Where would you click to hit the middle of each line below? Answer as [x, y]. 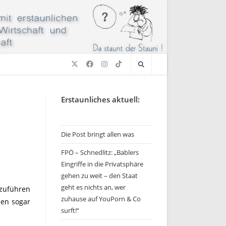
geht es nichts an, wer [93, 187]
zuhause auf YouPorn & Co [101, 199]
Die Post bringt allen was [98, 134]
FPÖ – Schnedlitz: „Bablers [100, 152]
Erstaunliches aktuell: [100, 99]
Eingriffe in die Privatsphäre [102, 164]
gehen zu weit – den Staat [99, 176]
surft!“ [70, 210]
